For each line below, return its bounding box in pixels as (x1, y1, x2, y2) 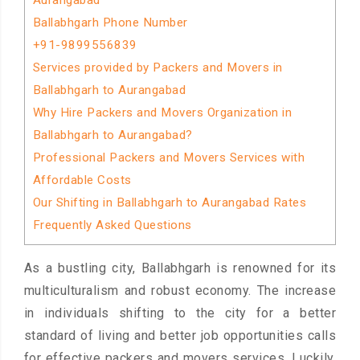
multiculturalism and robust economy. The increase (23, 283, 337, 299)
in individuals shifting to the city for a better (23, 305, 337, 321)
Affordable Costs (32, 173, 132, 187)
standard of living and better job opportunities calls (23, 328, 337, 344)
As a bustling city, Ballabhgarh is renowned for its (23, 260, 337, 276)
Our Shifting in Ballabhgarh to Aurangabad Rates (32, 195, 307, 210)
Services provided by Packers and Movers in (32, 60, 283, 75)
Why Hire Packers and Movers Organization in (32, 105, 292, 120)
